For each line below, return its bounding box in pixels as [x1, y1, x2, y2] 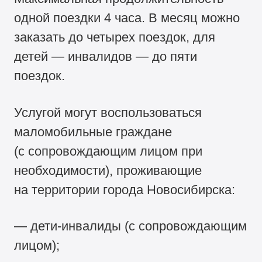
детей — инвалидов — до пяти [14, 49, 198, 64]
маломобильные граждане [14, 124, 173, 139]
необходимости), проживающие [14, 163, 202, 178]
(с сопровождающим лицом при [14, 143, 203, 158]
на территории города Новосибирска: [14, 182, 236, 197]
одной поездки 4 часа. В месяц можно [14, 11, 240, 26]
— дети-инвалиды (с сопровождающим [14, 218, 247, 233]
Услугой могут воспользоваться [14, 105, 202, 120]
